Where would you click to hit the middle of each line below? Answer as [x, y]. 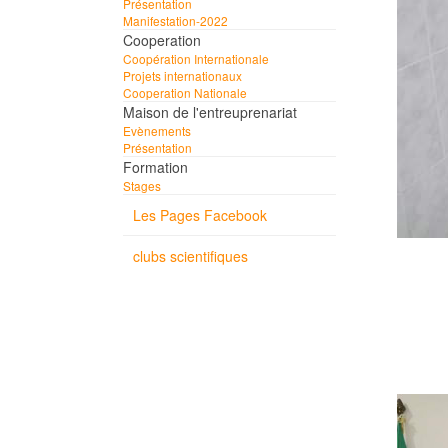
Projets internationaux [182, 75]
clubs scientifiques [190, 256]
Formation [155, 167]
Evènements [157, 130]
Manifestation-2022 [175, 20]
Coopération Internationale [196, 58]
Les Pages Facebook [200, 215]
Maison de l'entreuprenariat [210, 112]
